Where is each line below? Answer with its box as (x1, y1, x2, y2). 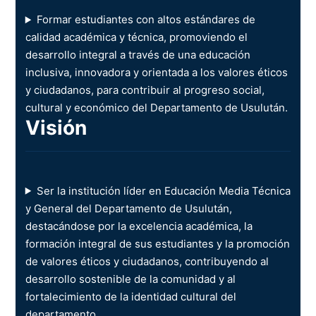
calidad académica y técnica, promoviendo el (25, 30, 248, 44)
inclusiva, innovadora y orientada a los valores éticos (25, 66, 288, 80)
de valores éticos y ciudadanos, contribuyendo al (25, 254, 269, 268)
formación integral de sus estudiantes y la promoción (25, 236, 290, 250)
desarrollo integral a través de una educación (25, 48, 250, 62)
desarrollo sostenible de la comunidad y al (25, 272, 236, 286)
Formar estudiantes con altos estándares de (36, 13, 255, 27)
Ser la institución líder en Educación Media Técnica (36, 183, 291, 197)
